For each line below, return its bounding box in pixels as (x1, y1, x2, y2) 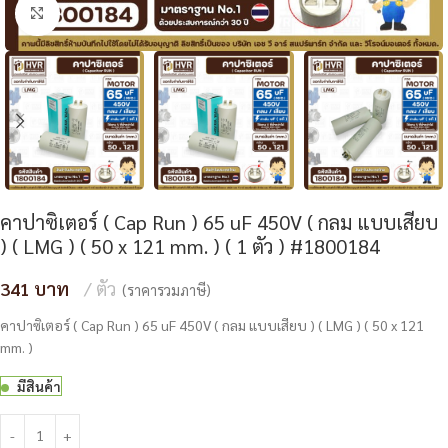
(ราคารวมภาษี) (122, 280, 211, 300)
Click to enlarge (59, 5, 152, 22)
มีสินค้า (17, 377, 61, 396)
